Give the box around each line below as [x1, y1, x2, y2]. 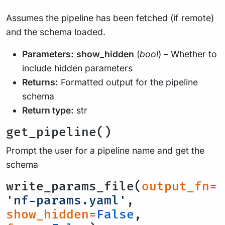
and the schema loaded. [6, 27, 105, 37]
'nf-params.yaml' [6, 193, 127, 208]
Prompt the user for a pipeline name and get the [6, 145, 204, 156]
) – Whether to [158, 49, 217, 59]
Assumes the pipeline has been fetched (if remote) [6, 13, 214, 23]
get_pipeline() [6, 125, 111, 140]
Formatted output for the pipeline [58, 77, 198, 87]
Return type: [22, 105, 74, 116]
